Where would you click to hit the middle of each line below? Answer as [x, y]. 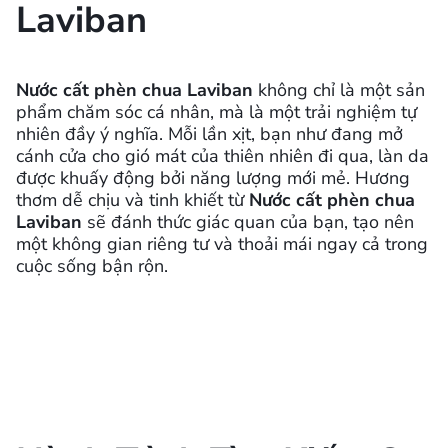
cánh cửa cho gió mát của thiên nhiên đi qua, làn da [222, 155]
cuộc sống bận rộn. [92, 265]
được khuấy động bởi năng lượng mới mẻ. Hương [213, 177]
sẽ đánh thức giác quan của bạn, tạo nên [248, 221]
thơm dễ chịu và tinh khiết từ [132, 199]
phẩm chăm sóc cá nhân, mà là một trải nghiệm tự [216, 111]
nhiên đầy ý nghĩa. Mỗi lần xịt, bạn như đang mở [209, 133]
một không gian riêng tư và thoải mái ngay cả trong [222, 243]
